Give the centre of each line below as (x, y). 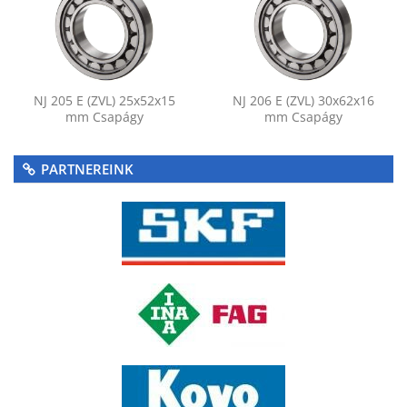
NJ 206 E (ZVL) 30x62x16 (303, 101)
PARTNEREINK (87, 169)
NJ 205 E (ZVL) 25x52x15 (104, 101)
